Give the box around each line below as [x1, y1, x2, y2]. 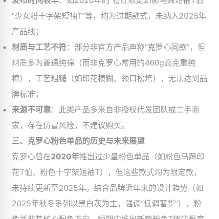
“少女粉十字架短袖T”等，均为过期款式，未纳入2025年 [12, 11, 206, 21]
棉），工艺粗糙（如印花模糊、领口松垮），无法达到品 [12, 73, 207, 83]
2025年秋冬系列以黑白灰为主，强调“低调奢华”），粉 [12, 198, 201, 208]
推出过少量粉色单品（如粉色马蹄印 [79, 152, 204, 161]
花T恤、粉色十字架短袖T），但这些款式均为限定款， [12, 167, 201, 177]
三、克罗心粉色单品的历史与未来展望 [12, 136, 145, 146]
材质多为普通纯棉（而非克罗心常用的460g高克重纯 [12, 58, 196, 67]
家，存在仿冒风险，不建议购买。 [12, 120, 129, 130]
